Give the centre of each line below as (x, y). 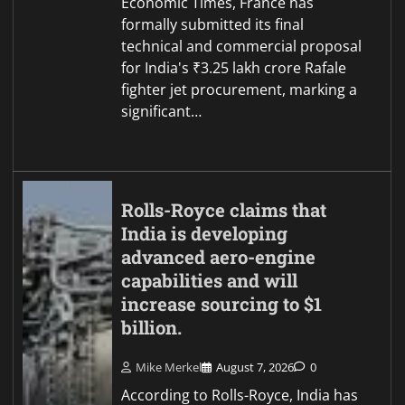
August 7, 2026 (255, 367)
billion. (152, 328)
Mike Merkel (169, 367)
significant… (162, 112)
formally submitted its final (213, 25)
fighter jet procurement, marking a (240, 90)
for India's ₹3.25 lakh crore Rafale (234, 68)
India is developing (205, 234)
